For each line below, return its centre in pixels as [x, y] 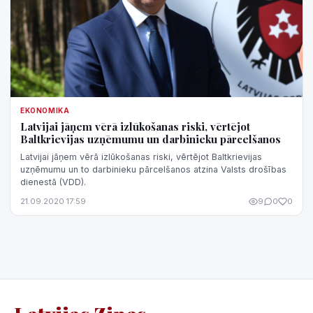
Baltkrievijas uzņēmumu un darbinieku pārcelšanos [151, 139]
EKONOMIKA [45, 111]
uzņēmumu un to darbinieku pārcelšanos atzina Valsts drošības [153, 170]
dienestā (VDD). [53, 182]
